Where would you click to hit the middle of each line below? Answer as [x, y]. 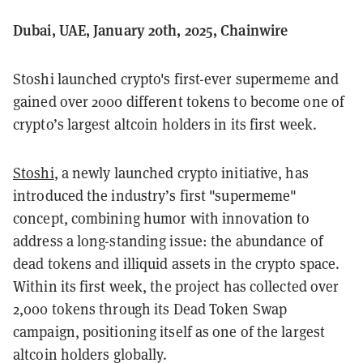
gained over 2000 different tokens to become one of [179, 101]
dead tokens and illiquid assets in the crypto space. [177, 263]
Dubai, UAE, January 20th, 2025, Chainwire [151, 29]
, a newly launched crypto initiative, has [181, 173]
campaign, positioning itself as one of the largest [169, 331]
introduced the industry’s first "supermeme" [155, 195]
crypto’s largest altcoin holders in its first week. [165, 124]
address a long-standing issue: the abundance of [168, 241]
